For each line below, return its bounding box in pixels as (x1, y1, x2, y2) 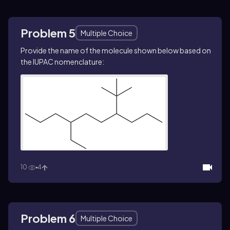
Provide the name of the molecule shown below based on (21, 45, 211, 55)
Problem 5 (21, 25, 75, 40)
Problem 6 (21, 211, 75, 226)
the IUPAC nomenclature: (21, 56, 104, 66)
